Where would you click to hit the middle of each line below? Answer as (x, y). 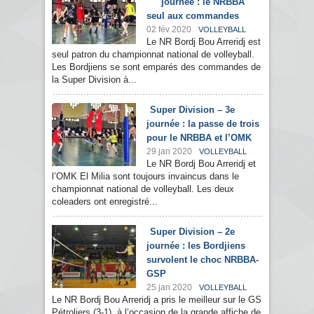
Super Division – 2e (192, 232)
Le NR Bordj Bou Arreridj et (201, 164)
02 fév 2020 (169, 30)
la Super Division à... (94, 80)
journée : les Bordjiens (196, 246)
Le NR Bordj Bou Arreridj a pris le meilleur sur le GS (157, 300)
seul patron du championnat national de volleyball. (153, 55)
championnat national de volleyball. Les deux (143, 189)
